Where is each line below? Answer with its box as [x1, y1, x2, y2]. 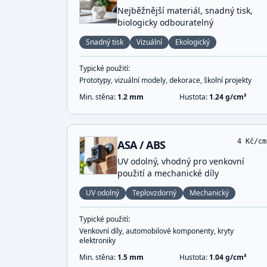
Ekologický [175, 37, 210, 47]
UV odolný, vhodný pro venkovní [117, 156, 244, 167]
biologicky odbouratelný [117, 17, 213, 28]
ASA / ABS [117, 138, 166, 152]
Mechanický [190, 188, 229, 198]
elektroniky [79, 235, 116, 246]
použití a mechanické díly [117, 167, 219, 179]
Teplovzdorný [132, 188, 176, 198]
